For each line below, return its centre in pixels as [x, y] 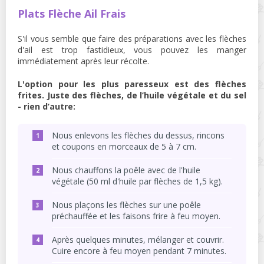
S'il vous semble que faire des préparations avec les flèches [132, 39]
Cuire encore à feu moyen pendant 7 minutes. [139, 251]
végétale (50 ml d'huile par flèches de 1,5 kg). [137, 181]
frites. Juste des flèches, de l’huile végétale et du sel [132, 95]
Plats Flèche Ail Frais [72, 14]
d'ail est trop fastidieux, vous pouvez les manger [132, 50]
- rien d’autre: [47, 107]
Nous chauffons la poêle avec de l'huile [126, 170]
